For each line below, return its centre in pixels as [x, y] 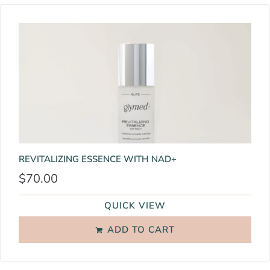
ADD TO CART [141, 230]
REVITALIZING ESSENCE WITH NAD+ [98, 159]
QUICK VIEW [135, 206]
